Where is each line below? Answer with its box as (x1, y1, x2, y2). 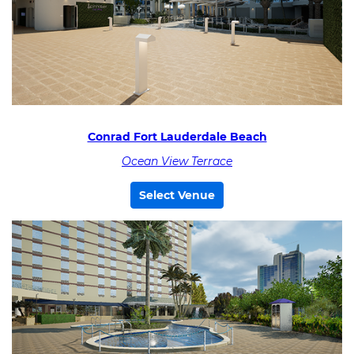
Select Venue (139, 188, 215, 203)
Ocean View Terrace (122, 154, 232, 169)
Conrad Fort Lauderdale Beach (87, 129, 267, 144)
